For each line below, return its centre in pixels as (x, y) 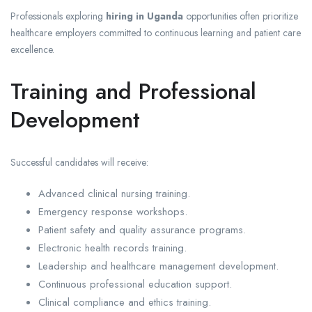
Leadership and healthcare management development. (158, 266)
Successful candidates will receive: (79, 163)
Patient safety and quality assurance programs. (142, 230)
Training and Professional (133, 92)
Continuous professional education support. (135, 284)
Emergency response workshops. (113, 212)
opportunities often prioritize (241, 16)
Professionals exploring (58, 16)
